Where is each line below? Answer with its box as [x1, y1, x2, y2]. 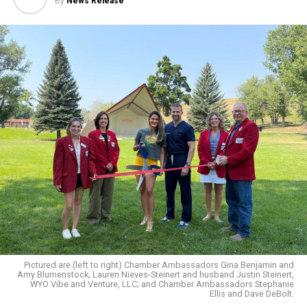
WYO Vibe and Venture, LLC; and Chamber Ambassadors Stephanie [30, 278, 295, 289]
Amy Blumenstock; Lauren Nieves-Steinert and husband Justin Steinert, [17, 269, 295, 280]
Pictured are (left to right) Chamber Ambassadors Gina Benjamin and [24, 259, 295, 270]
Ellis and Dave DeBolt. [210, 288, 295, 299]
